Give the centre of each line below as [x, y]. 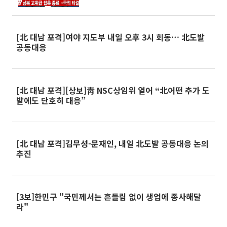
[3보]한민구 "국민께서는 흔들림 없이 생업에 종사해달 [109, 197]
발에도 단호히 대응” [51, 100]
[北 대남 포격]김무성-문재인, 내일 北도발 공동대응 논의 [112, 143]
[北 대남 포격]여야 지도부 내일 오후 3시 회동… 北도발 [110, 37]
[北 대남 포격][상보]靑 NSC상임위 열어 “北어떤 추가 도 [113, 90]
